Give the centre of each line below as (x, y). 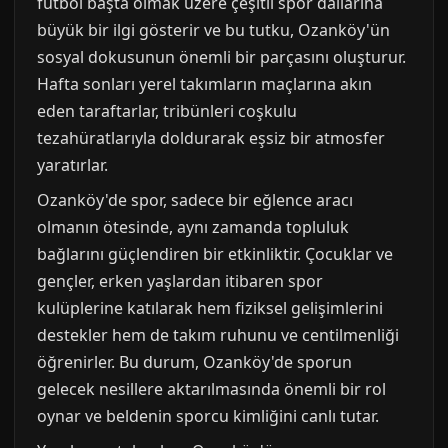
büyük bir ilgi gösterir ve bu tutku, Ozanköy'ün (213, 30)
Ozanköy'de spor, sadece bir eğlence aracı (195, 200)
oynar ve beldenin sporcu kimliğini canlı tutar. (208, 416)
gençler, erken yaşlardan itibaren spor (180, 281)
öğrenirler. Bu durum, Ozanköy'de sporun (194, 362)
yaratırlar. (72, 165)
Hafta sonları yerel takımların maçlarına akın (204, 84)
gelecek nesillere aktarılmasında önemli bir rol (211, 389)
